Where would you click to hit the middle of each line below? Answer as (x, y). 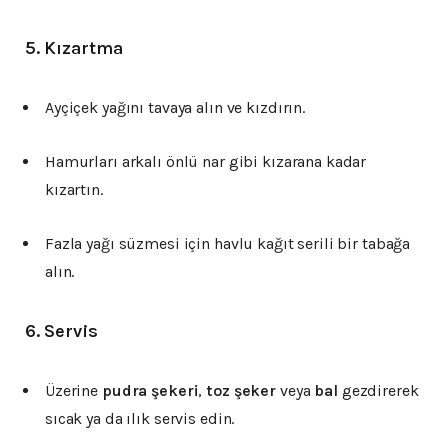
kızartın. (74, 190)
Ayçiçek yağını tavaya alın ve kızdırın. (175, 108)
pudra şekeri (150, 391)
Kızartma (83, 48)
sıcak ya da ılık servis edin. (140, 419)
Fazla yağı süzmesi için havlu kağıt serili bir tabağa (228, 244)
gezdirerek (378, 391)
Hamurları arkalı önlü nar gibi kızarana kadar (206, 162)
